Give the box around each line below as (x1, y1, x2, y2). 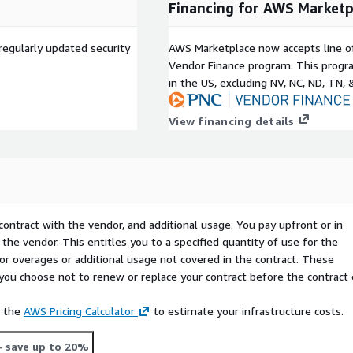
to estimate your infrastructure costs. (150, 304, 344, 318)
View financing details (169, 114, 295, 128)
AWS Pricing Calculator (24, 304, 135, 318)
